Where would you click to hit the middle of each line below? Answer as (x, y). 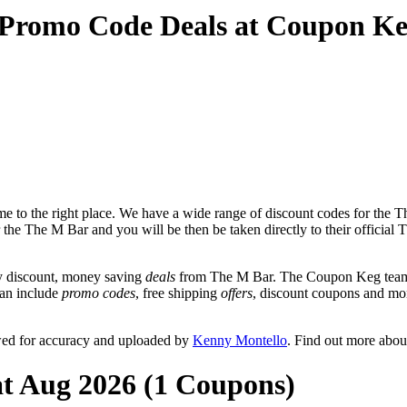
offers (237, 293)
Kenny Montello (240, 340)
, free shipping (178, 293)
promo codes (99, 293)
